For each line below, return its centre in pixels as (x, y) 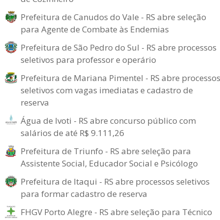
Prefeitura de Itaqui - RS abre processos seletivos (115, 181)
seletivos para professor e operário (88, 60)
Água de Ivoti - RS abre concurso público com (108, 121)
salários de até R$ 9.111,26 (72, 133)
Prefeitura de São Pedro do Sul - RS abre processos (119, 47)
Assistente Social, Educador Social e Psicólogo (109, 163)
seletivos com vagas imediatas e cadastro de (107, 90)
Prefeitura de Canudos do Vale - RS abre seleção (113, 17)
